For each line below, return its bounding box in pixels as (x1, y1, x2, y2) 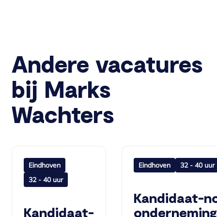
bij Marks (12, 74, 111, 103)
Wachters (12, 99, 114, 128)
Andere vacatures (12, 49, 203, 77)
